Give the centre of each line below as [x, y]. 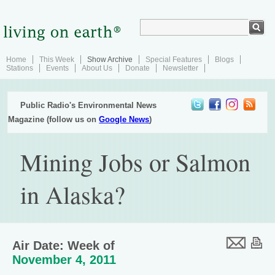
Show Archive [110, 60]
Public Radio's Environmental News [89, 105]
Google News [124, 119]
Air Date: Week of [64, 246]
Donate [137, 68]
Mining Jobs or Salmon [136, 162]
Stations [20, 68]
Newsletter [180, 68]
